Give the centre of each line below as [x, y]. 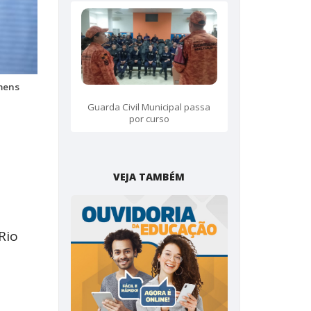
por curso [149, 119]
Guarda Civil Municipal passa [149, 107]
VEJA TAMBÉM [149, 177]
